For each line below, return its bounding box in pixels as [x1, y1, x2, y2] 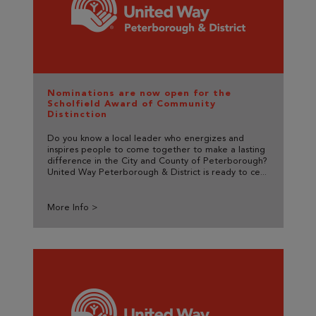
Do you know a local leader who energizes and [47, 134, 244, 144]
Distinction [47, 109, 107, 120]
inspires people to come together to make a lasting [47, 145, 265, 155]
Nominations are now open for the [47, 87, 231, 99]
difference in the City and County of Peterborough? [47, 157, 267, 166]
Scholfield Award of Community [47, 98, 216, 109]
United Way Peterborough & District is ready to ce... [47, 168, 267, 178]
